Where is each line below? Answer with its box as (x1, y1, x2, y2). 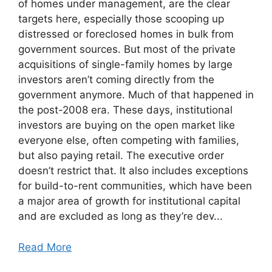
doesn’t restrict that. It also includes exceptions (18, 165, 248, 177)
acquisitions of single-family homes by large (18, 58, 233, 71)
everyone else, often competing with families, (18, 134, 239, 147)
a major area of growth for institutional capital (18, 195, 240, 208)
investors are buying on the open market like (18, 119, 235, 132)
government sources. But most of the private (18, 43, 236, 56)
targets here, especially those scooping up (18, 13, 224, 25)
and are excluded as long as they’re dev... (18, 210, 223, 223)
